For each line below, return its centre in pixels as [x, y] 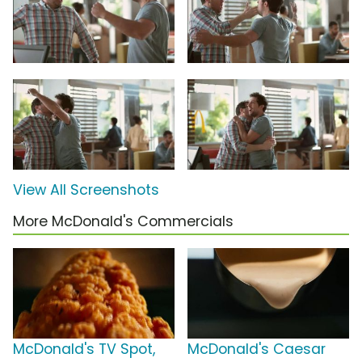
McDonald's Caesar [257, 349]
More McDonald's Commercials [123, 221]
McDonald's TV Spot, [84, 349]
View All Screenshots [86, 189]
